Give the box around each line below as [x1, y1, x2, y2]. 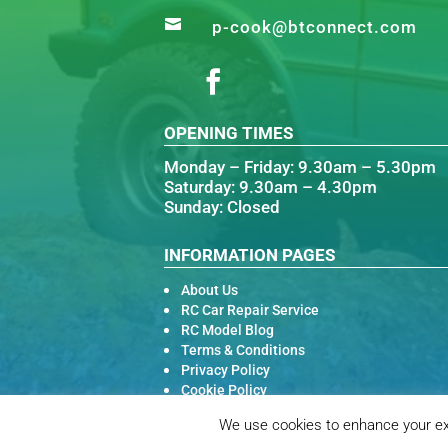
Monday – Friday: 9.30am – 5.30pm [164, 156, 437, 177]
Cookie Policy [181, 381, 268, 398]
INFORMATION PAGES [164, 244, 336, 265]
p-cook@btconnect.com [211, 16, 417, 37]
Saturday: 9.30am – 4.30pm [164, 176, 378, 197]
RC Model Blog [181, 321, 275, 338]
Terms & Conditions [181, 341, 306, 358]
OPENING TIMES [164, 122, 294, 143]
